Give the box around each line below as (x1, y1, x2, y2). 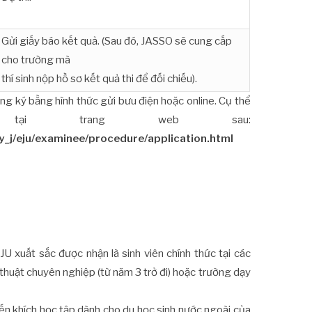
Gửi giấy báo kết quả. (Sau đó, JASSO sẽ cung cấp (1, 35, 233, 48)
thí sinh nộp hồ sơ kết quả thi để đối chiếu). (1, 72, 198, 86)
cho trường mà (1, 54, 71, 67)
